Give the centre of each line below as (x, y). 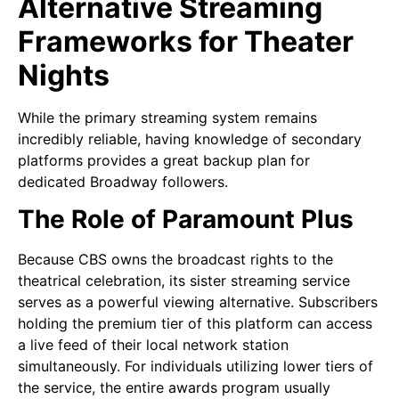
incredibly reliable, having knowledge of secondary (190, 138)
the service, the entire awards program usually (174, 388)
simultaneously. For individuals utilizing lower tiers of (195, 366)
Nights (64, 75)
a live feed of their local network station (153, 345)
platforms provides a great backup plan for (164, 160)
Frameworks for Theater (186, 41)
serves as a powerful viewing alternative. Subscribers (198, 302)
